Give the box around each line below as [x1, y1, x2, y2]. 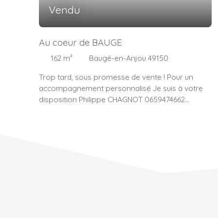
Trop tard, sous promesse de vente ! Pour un [39, 72, 193, 82]
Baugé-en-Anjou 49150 [89, 53, 168, 63]
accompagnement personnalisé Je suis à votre [39, 83, 203, 93]
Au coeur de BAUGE [39, 36, 122, 49]
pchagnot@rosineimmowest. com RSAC [39, 105, 179, 115]
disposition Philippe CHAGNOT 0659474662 [39, 94, 185, 104]
